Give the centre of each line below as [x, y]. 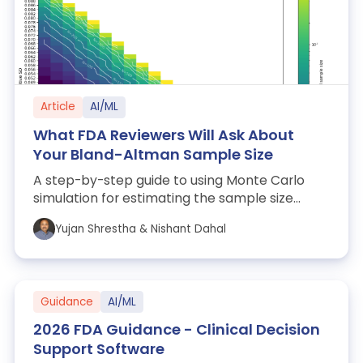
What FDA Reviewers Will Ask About [163, 135]
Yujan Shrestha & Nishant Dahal [140, 228]
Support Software [98, 349]
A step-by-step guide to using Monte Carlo [169, 180]
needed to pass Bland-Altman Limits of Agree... [180, 216]
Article [58, 107]
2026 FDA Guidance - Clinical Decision [176, 330]
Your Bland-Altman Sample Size [153, 154]
